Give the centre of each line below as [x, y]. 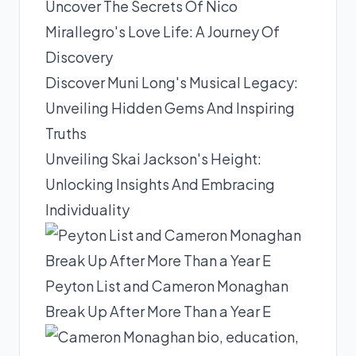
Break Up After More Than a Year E [158, 311]
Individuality [87, 209]
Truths [66, 133]
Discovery [79, 57]
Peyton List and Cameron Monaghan [167, 286]
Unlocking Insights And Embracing [160, 184]
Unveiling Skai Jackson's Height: [153, 159]
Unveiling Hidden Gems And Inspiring [170, 108]
